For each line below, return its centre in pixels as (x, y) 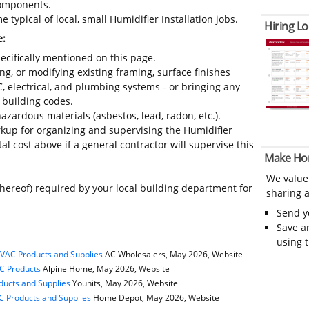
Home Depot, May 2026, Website (155, 298)
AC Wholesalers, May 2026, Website (172, 255)
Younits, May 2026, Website (124, 283)
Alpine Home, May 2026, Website (105, 269)
